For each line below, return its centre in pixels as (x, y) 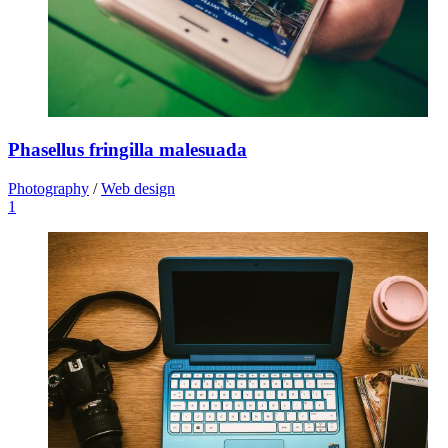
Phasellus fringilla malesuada (127, 150)
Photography (48, 189)
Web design (138, 189)
